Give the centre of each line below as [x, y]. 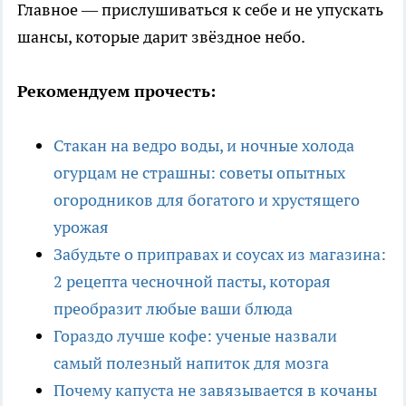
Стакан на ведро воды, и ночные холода [204, 145]
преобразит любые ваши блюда [173, 308]
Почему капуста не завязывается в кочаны [215, 390]
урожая [81, 227]
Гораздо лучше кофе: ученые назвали [195, 335]
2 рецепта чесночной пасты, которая [192, 281]
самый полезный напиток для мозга [191, 362]
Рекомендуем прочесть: [116, 91]
